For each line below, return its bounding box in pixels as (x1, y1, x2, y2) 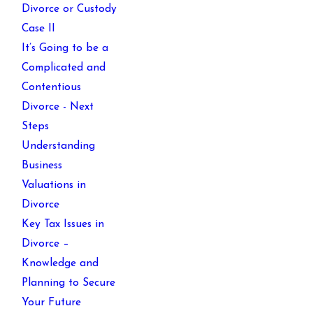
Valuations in (22, 180, 87, 191)
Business (22, 160, 63, 172)
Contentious (22, 82, 82, 94)
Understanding (22, 140, 96, 152)
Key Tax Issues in (22, 219, 105, 231)
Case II (22, 23, 56, 35)
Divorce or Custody (22, 3, 117, 15)
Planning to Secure (22, 277, 116, 289)
